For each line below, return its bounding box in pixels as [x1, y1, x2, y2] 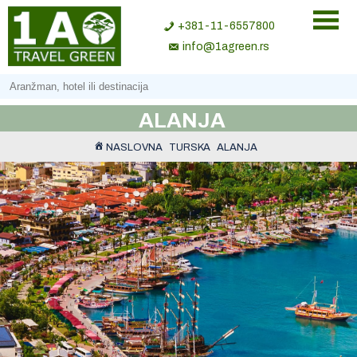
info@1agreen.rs [182, 40, 269, 53]
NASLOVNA [105, 142, 163, 153]
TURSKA [168, 142, 210, 153]
